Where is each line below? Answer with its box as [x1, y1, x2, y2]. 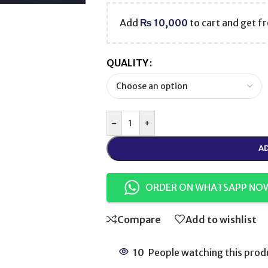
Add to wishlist [185, 213, 257, 226]
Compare [117, 213, 161, 226]
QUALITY [106, 57, 148, 69]
